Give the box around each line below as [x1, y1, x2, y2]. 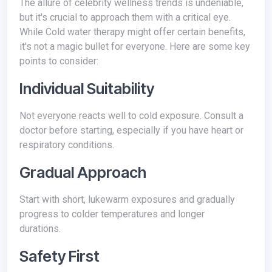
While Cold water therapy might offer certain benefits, [19, 26, 245, 38]
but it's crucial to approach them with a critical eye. [19, 12, 231, 24]
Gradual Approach [19, 163, 146, 182]
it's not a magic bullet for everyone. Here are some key [19, 41, 250, 53]
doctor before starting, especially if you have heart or [19, 124, 243, 137]
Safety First [19, 247, 100, 266]
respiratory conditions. [19, 139, 114, 151]
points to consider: [19, 55, 98, 67]
